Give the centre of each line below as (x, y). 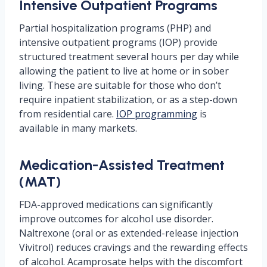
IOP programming (157, 114)
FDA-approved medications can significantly (116, 204)
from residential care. (68, 114)
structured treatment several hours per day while (129, 57)
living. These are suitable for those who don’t (120, 85)
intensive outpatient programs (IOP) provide (118, 42)
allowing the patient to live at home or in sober (124, 71)
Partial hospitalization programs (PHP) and (115, 28)
